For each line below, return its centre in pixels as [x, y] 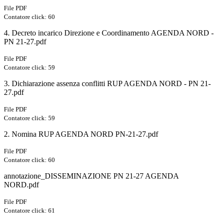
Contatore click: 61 [29, 210]
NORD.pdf [21, 184]
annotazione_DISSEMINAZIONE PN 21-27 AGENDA [91, 176]
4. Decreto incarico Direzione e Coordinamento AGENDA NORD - [109, 33]
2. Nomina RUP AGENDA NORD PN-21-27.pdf [81, 134]
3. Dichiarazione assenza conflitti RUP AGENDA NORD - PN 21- [107, 83]
